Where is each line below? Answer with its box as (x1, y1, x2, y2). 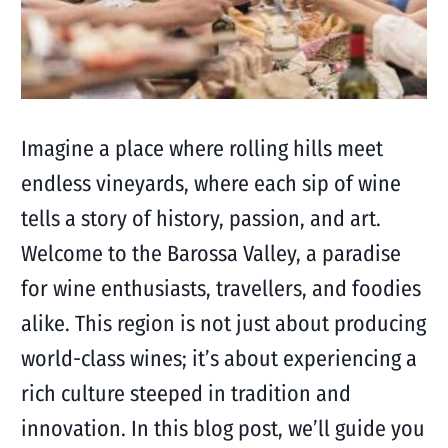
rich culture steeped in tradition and (20, 380, 351, 407)
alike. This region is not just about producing (20, 310, 426, 337)
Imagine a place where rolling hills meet (20, 135, 383, 162)
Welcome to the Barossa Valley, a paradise (20, 240, 401, 267)
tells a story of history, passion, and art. (20, 205, 381, 232)
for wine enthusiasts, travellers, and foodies (20, 275, 421, 302)
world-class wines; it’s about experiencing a (20, 345, 417, 372)
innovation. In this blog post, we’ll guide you (20, 415, 425, 442)
